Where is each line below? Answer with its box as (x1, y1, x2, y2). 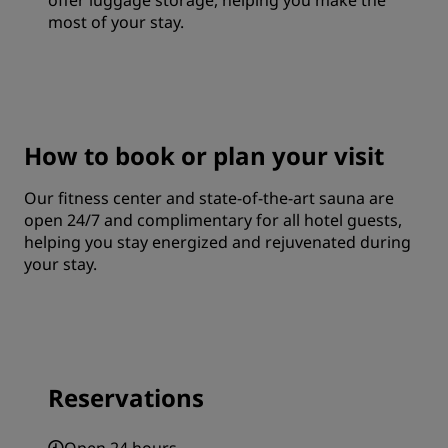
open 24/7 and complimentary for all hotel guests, (24, 209, 402, 231)
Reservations (48, 381, 204, 414)
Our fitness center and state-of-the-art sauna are (24, 187, 394, 209)
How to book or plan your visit (24, 139, 384, 172)
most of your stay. (48, 11, 184, 33)
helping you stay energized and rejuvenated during (24, 231, 411, 253)
